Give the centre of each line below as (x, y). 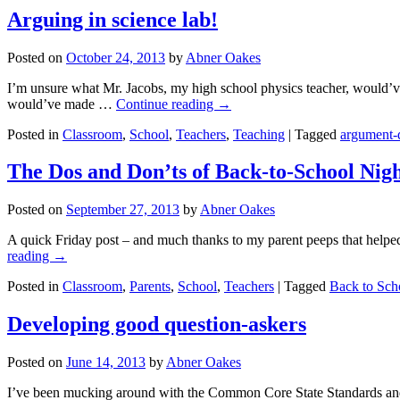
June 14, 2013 (106, 362)
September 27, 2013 (123, 210)
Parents (150, 287)
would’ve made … (62, 104)
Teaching (259, 134)
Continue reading (167, 104)
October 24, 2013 (116, 57)
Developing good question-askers (157, 325)
